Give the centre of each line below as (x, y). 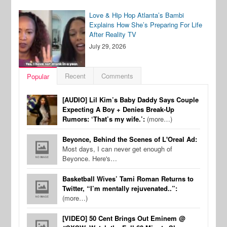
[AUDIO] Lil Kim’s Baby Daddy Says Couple (131, 100)
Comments (118, 76)
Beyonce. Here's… (90, 159)
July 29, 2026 (108, 46)
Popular (38, 77)
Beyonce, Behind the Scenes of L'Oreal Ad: (130, 139)
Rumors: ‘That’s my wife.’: (104, 119)
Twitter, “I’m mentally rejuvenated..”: (120, 188)
